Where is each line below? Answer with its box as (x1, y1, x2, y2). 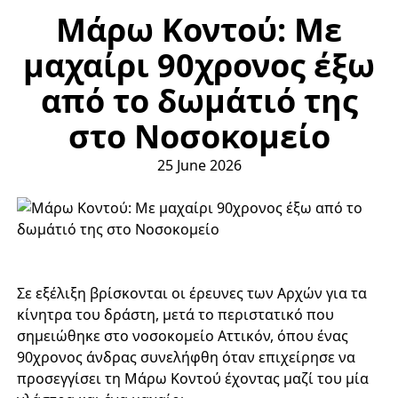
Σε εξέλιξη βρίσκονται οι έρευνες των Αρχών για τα (16, 283, 367, 303)
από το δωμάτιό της (40, 79, 358, 123)
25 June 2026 (156, 155, 242, 175)
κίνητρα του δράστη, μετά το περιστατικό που (16, 305, 334, 324)
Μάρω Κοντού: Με (56, 8, 342, 52)
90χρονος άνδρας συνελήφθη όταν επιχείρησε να (16, 347, 355, 367)
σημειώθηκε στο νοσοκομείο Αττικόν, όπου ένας (16, 326, 348, 346)
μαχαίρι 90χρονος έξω (23, 44, 375, 87)
